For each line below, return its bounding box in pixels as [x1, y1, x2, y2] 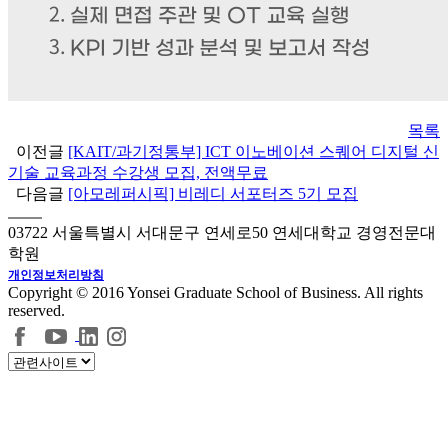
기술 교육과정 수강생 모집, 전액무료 [8, 164, 268, 182]
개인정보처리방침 [8, 268, 104, 283]
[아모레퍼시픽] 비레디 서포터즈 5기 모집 [68, 185, 358, 203]
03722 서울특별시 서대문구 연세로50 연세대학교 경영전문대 [8, 224, 436, 242]
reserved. [8, 302, 65, 320]
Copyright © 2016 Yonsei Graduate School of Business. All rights [8, 284, 423, 302]
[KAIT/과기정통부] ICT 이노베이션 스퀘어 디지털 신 [68, 143, 439, 161]
